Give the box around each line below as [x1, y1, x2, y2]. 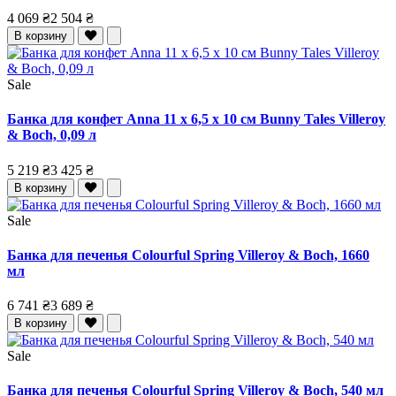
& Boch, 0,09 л [7, 127, 96, 143]
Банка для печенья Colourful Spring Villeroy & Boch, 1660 [7, 247, 369, 263]
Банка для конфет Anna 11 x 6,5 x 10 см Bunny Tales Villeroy [7, 111, 385, 127]
